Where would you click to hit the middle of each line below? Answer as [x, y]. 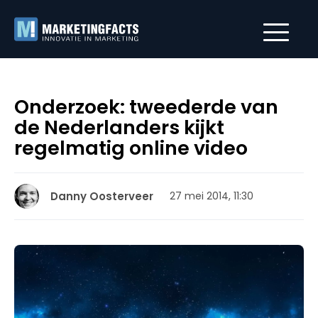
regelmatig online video [131, 148]
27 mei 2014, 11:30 [212, 196]
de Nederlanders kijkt [119, 127]
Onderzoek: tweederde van [146, 107]
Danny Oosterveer [102, 196]
